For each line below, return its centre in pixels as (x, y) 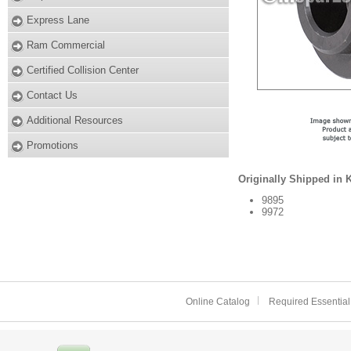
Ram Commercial (66, 45)
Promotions (52, 145)
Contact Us (52, 95)
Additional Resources (75, 120)
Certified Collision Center (83, 70)
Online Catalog (217, 302)
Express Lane (58, 20)
